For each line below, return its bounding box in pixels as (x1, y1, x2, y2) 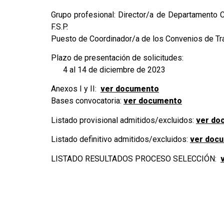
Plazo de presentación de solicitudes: (51, 52, 183, 62)
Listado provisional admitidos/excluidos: (51, 115, 196, 125)
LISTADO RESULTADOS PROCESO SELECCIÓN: (51, 153, 220, 163)
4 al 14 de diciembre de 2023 (51, 64, 165, 74)
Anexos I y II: (51, 84, 100, 94)
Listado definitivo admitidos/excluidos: (51, 134, 190, 144)
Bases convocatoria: (51, 96, 123, 106)
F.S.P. (51, 21, 68, 31)
